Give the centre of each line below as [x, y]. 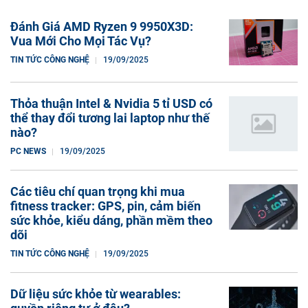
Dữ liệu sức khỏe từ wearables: [96, 294]
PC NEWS [28, 151]
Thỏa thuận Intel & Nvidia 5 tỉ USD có [111, 103]
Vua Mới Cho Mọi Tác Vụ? [81, 41]
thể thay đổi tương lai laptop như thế [110, 118]
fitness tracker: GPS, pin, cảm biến [106, 206]
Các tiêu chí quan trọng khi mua [98, 191]
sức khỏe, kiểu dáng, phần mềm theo [111, 220]
